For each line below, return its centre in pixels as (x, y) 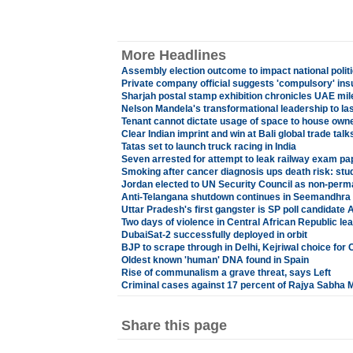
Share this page (174, 325)
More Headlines (173, 55)
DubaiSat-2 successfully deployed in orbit (214, 235)
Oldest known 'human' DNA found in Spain (215, 260)
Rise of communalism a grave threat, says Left (226, 273)
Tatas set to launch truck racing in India (208, 147)
